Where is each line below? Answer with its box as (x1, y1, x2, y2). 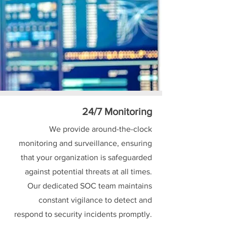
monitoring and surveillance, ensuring (19, 139, 152, 147)
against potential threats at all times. (25, 167, 152, 176)
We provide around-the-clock (49, 125, 152, 133)
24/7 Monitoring (82, 106, 152, 117)
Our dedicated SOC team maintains (27, 181, 152, 190)
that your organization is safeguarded (21, 153, 152, 162)
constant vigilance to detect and (39, 196, 152, 204)
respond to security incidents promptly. (14, 210, 152, 218)
